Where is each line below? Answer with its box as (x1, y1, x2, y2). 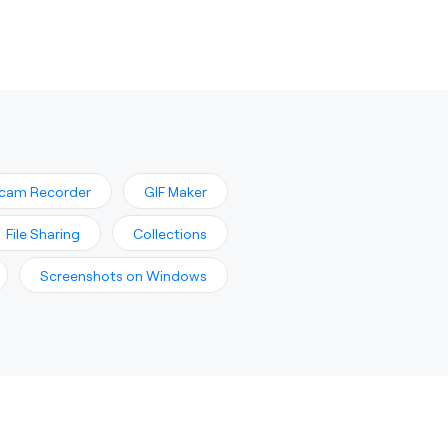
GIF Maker (144, 182, 207, 200)
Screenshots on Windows (40, 266, 207, 284)
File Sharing (6, 224, 80, 242)
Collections (133, 224, 207, 242)
